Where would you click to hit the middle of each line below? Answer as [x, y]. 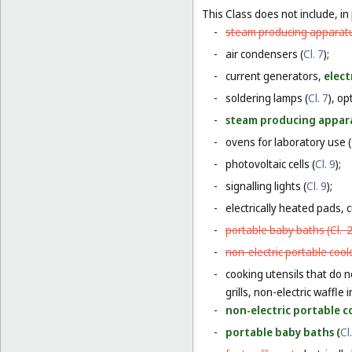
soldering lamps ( [267, 98]
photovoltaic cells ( [270, 164]
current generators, [275, 76]
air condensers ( [264, 54]
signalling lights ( [266, 186]
